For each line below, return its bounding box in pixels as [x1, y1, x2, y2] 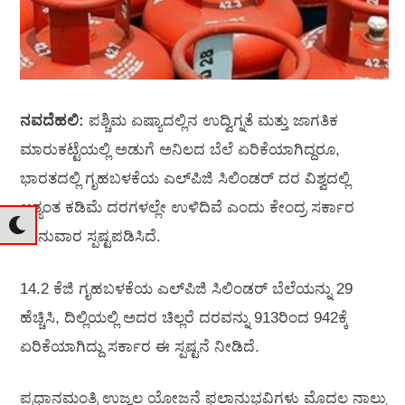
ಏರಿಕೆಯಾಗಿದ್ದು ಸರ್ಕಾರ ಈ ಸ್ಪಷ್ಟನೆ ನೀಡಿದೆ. [20, 337, 259, 355]
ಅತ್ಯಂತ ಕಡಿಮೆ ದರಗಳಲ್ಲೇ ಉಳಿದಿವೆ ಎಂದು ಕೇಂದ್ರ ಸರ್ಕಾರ [20, 199, 354, 217]
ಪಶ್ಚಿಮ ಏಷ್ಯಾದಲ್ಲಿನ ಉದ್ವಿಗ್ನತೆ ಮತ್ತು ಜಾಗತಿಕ [84, 112, 338, 130]
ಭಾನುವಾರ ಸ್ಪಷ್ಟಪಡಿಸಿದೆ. [20, 228, 161, 246]
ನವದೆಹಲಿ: [20, 112, 84, 130]
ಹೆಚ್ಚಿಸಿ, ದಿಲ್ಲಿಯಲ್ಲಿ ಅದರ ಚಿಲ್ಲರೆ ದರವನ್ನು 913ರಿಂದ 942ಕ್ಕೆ [20, 308, 348, 326]
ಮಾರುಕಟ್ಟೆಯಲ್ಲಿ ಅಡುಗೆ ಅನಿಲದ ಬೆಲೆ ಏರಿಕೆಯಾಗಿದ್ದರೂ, [20, 141, 340, 159]
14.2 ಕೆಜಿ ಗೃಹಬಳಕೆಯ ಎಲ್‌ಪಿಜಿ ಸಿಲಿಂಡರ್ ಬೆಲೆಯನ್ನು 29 [20, 279, 353, 297]
